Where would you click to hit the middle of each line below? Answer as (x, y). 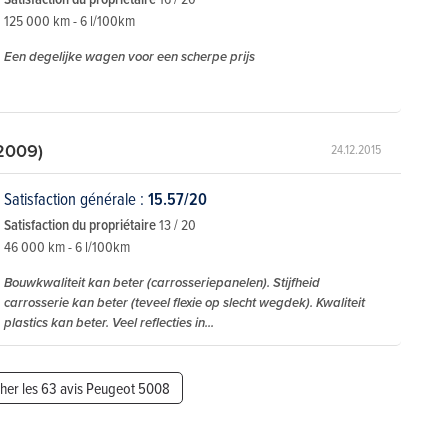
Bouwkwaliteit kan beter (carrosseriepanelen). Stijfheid (162, 283)
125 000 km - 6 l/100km (69, 20)
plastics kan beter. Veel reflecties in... (109, 323)
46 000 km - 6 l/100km (67, 247)
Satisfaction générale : (76, 199)
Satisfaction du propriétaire (81, 225)
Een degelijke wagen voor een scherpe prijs (129, 56)
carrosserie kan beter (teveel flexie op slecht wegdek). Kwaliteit (184, 303)
